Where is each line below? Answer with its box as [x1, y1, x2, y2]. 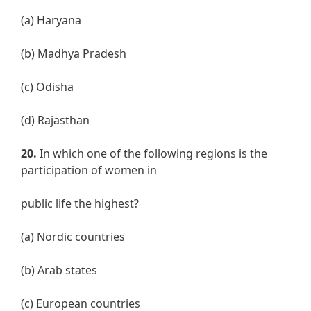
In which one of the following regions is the [37, 146, 267, 162]
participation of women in [21, 162, 157, 178]
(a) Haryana [21, 12, 81, 28]
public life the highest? [21, 196, 139, 212]
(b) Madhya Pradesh [21, 46, 126, 62]
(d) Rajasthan [21, 112, 90, 128]
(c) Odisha [21, 79, 74, 95]
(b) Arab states [21, 262, 97, 278]
